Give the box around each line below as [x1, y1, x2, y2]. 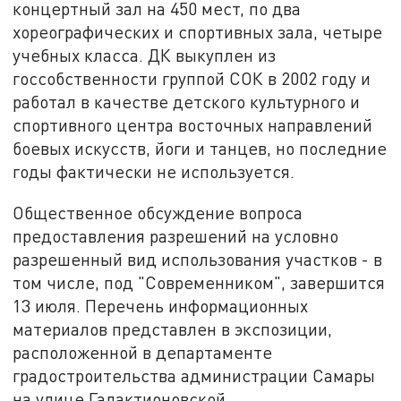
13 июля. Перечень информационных [13, 294, 309, 316]
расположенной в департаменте [13, 341, 273, 363]
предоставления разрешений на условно [13, 225, 339, 246]
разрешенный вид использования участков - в [13, 248, 383, 269]
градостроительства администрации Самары [13, 364, 376, 386]
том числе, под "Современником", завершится [13, 271, 386, 293]
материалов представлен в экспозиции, [13, 318, 333, 339]
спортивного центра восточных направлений [13, 114, 373, 135]
